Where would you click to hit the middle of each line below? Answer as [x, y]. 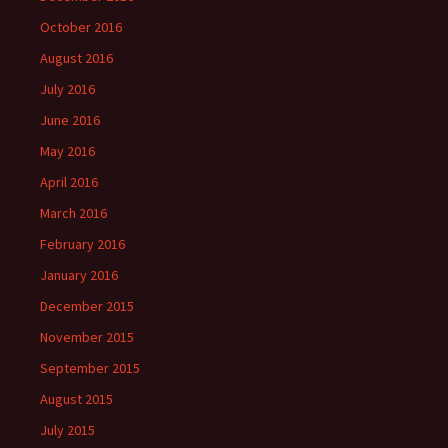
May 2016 [67, 151]
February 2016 [82, 244]
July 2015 [67, 430]
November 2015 [87, 337]
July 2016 [67, 89]
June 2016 [70, 120]
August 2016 [76, 58]
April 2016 [69, 182]
